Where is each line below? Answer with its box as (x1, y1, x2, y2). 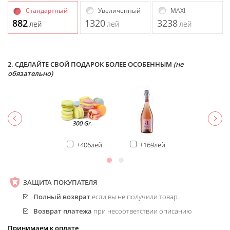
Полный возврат (33, 191, 90, 201)
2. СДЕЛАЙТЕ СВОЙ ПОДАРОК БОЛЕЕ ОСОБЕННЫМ (8, 59, 174, 69)
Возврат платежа (33, 206, 92, 216)
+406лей (76, 140, 102, 149)
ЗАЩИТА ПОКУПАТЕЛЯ (23, 177, 97, 187)
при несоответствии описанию (92, 206, 191, 216)
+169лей (140, 140, 165, 149)
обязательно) (8, 68, 53, 78)
